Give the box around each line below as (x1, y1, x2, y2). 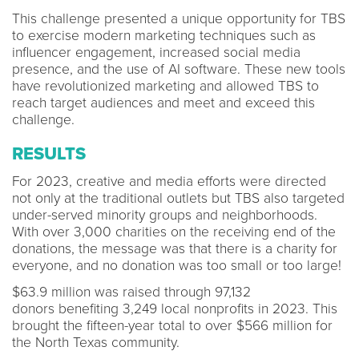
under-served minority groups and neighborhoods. (12, 206, 317, 224)
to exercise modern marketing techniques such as (12, 26, 316, 44)
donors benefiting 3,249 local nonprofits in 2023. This (12, 300, 337, 317)
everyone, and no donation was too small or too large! (12, 256, 341, 274)
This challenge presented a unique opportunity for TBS (12, 10, 345, 27)
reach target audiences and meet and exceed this (12, 94, 315, 111)
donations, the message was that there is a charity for (12, 240, 337, 257)
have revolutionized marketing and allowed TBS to (12, 77, 319, 95)
